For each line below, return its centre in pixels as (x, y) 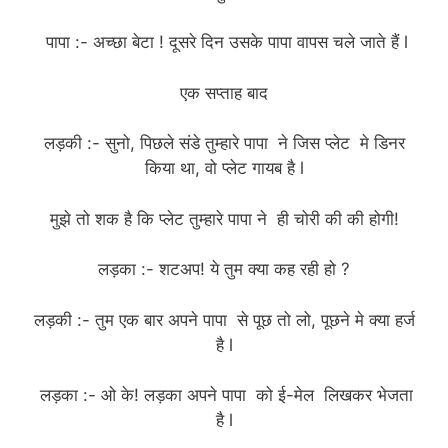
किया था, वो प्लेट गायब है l (224, 168)
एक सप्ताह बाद (224, 92)
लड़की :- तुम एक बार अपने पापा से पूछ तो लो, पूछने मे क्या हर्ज (224, 319)
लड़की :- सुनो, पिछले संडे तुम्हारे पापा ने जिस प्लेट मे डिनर (224, 143)
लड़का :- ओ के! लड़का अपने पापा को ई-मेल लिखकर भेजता (224, 395)
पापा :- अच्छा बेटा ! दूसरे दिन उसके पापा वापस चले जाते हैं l (224, 42)
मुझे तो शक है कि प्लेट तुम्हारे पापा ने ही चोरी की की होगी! (224, 218)
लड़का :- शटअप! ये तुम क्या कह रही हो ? (224, 269)
